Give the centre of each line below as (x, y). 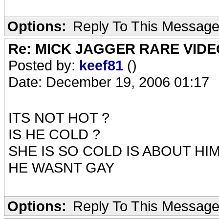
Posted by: (44, 65)
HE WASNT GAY (61, 167)
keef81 (103, 65)
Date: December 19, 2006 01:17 (109, 82)
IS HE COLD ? (54, 134)
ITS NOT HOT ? (59, 118)
